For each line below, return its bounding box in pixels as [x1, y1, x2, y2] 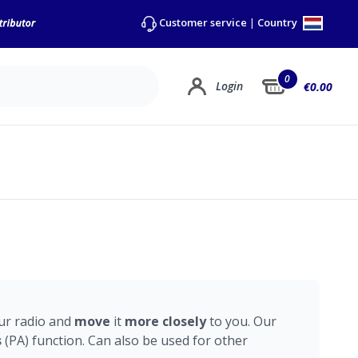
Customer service [159, 15, 247, 30]
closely [162, 312, 209, 330]
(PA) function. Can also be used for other [2, 332, 248, 349]
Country [257, 15, 300, 30]
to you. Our [209, 312, 276, 330]
